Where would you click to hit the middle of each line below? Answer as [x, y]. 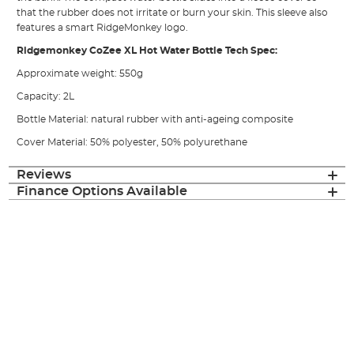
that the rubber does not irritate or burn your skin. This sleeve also [173, 13]
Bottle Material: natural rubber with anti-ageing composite [155, 120]
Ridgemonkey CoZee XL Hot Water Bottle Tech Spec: [147, 51]
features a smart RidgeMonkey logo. [103, 28]
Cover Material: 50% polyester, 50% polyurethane [132, 143]
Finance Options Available [102, 192]
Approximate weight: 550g [80, 74]
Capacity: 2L [46, 97]
